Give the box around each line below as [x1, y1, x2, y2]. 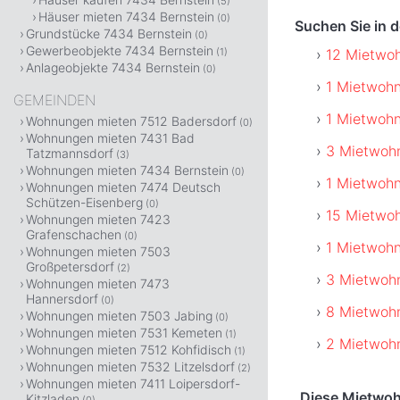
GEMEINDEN [13, 91, 96, 109]
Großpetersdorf [26, 259, 114, 274]
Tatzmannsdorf [26, 146, 113, 161]
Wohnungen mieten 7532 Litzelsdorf [26, 359, 235, 374]
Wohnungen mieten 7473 [26, 276, 170, 291]
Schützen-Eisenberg [26, 195, 143, 210]
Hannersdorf [26, 291, 98, 306]
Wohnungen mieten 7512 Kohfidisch [26, 342, 231, 357]
